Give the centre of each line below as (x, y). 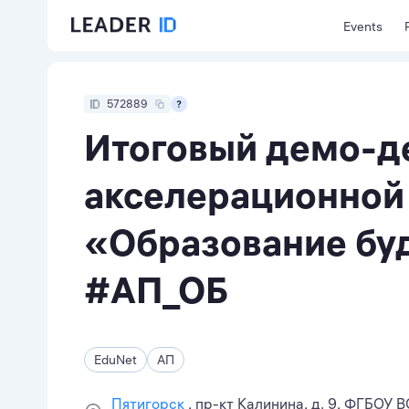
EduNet (115, 360)
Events (363, 26)
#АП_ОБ (156, 290)
